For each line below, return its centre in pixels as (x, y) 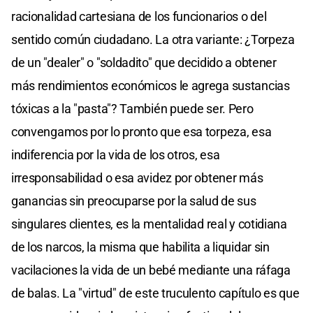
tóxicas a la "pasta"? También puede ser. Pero (132, 109)
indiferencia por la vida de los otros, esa (116, 155)
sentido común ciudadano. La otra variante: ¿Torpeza (153, 40)
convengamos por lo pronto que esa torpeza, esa (141, 132)
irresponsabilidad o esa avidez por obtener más (137, 178)
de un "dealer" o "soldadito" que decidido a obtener (144, 63)
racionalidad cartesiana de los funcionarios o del (139, 17)
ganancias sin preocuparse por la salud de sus (134, 201)
